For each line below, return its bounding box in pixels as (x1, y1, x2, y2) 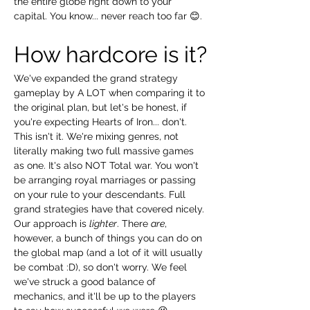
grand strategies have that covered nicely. (14, 203, 207, 215)
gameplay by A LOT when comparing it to (14, 86, 208, 98)
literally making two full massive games (14, 145, 197, 156)
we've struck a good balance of (14, 275, 158, 287)
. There (117, 217, 151, 229)
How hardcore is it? (14, 41, 207, 67)
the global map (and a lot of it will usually (14, 246, 206, 258)
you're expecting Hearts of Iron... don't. (14, 116, 190, 127)
